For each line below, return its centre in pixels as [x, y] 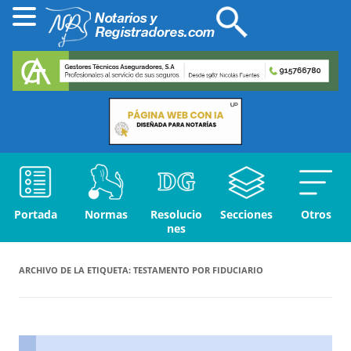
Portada [35, 215]
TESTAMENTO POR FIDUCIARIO [198, 270]
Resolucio [176, 215]
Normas [106, 215]
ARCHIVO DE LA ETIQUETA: [76, 270]
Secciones [246, 215]
